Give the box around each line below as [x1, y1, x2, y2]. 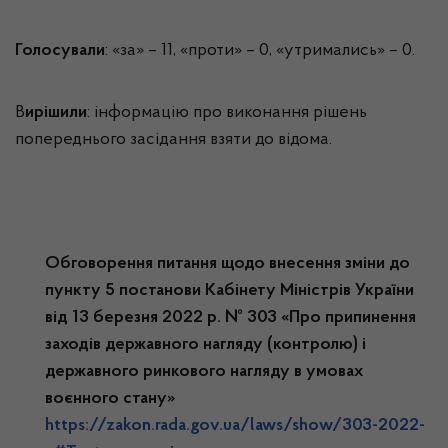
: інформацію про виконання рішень [87, 104, 367, 122]
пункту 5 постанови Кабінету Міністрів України [45, 282, 414, 300]
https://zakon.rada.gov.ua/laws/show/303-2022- [45, 417, 425, 435]
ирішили [25, 104, 87, 122]
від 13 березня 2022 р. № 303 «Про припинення [45, 309, 416, 327]
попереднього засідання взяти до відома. [15, 131, 332, 149]
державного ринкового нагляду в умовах [45, 363, 363, 381]
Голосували [15, 42, 105, 60]
